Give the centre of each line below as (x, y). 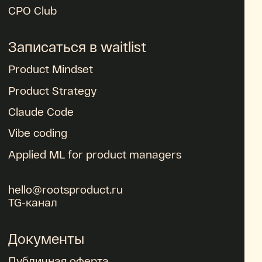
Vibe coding (38, 133)
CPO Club (33, 10)
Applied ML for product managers (95, 154)
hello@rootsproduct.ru (66, 189)
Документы (46, 238)
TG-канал (33, 202)
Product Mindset (51, 69)
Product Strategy (53, 90)
